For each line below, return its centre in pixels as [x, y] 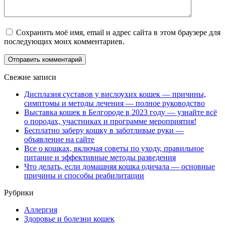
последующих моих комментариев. [64, 41]
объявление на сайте [59, 139]
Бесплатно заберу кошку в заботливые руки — [104, 130]
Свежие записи [30, 77]
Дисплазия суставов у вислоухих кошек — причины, [115, 94]
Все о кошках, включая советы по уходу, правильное [114, 148]
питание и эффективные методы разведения [100, 157]
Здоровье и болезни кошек [69, 218]
